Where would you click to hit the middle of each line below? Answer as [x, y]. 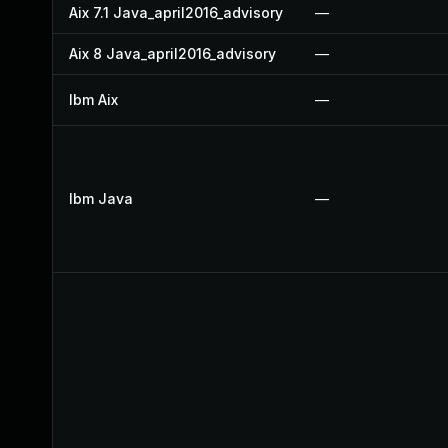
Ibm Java [101, 198]
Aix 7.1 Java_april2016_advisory [176, 12]
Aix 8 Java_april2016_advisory [172, 53]
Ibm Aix [93, 99]
